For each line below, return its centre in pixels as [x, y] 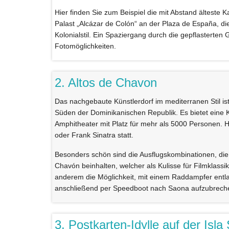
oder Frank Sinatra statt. [94, 135]
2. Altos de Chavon [106, 82]
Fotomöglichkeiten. [85, 46]
